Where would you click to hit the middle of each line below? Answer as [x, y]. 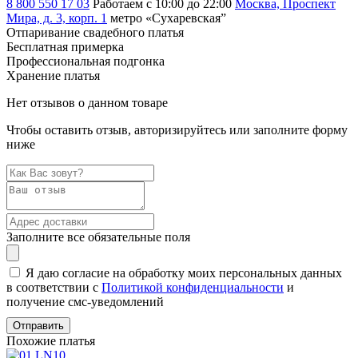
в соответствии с [54, 287]
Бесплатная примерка [65, 46]
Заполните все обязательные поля [98, 237]
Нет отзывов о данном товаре [87, 102]
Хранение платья [53, 75]
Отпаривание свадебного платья [95, 32]
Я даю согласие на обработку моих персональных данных [184, 272]
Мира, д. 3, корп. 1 [57, 18]
